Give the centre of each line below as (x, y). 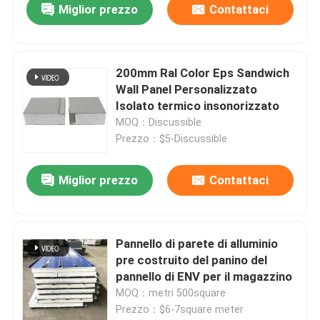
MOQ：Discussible (159, 122)
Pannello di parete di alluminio (197, 244)
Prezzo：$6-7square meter (180, 310)
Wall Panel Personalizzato (187, 90)
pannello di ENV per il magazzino (204, 277)
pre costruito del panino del (192, 260)
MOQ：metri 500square (171, 293)
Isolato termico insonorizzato (198, 106)
